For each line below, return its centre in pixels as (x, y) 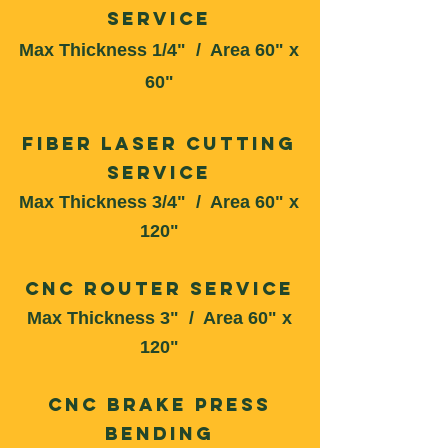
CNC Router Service (159, 288)
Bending (159, 433)
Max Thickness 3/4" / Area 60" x (159, 202)
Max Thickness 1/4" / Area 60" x (159, 50)
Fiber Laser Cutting (159, 143)
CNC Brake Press (159, 404)
